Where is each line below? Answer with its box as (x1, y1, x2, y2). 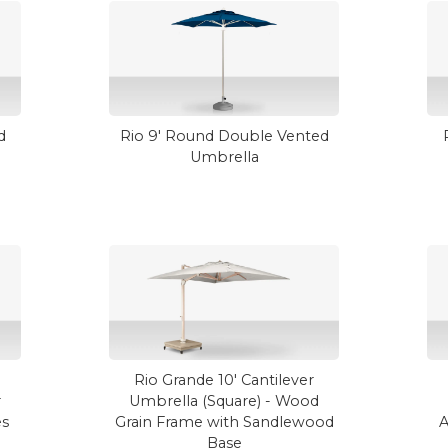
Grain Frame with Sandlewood (114, 413, 334, 431)
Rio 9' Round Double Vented (119, 127, 329, 145)
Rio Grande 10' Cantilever (134, 371, 314, 389)
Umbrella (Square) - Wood (129, 392, 319, 410)
